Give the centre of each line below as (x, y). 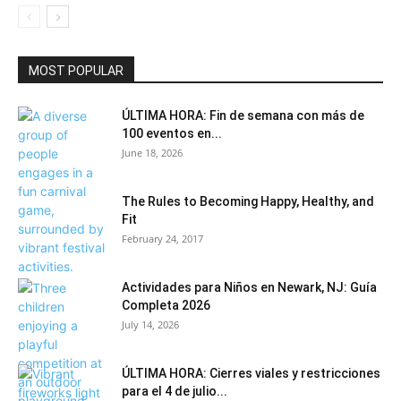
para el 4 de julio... (175, 391)
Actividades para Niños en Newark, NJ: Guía (249, 287)
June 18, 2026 (152, 152)
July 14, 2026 (150, 324)
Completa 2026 (166, 305)
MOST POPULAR (76, 70)
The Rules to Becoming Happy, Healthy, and (248, 201)
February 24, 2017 (162, 238)
